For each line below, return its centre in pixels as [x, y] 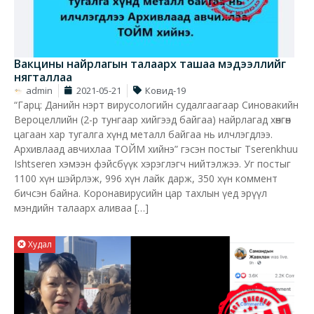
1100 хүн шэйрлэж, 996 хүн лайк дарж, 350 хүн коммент [146, 178]
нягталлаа [43, 77]
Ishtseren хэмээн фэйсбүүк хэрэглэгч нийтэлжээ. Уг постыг [152, 163]
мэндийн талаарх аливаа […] [81, 207]
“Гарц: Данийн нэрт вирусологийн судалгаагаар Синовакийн [156, 104]
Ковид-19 [165, 90]
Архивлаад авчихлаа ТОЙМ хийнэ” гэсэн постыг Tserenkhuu [156, 149]
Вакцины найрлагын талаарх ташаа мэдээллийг [150, 63]
